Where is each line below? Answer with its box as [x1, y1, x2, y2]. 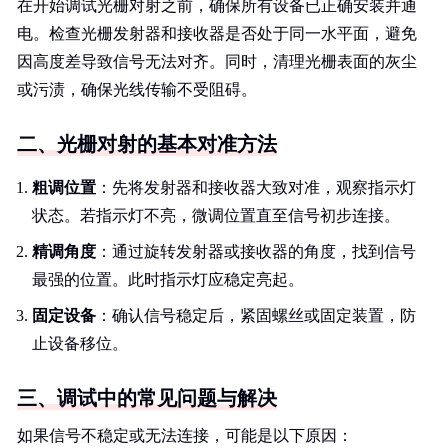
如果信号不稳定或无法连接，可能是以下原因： [17, 427, 353, 444]
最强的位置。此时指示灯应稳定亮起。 [32, 271, 304, 288]
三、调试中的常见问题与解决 [17, 387, 277, 409]
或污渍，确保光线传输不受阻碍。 [17, 81, 257, 98]
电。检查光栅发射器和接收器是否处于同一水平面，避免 [17, 25, 417, 42]
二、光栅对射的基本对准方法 [17, 133, 277, 155]
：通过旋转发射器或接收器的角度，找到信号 [96, 243, 416, 260]
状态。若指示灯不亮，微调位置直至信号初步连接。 [32, 207, 400, 224]
